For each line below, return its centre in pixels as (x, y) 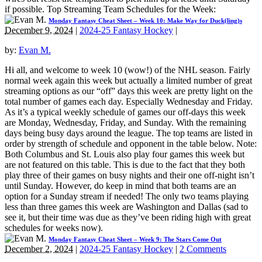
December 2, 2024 (39, 249)
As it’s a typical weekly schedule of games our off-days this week (125, 112)
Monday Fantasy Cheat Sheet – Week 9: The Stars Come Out (135, 239)
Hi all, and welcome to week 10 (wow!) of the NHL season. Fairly (127, 70)
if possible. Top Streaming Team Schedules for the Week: (110, 9)
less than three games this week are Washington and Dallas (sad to (126, 206)
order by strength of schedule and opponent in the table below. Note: (131, 143)
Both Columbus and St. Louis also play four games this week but (125, 154)
